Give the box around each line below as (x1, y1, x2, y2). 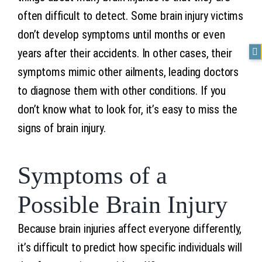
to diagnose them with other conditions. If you (17, 83, 226, 98)
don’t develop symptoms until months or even (17, 27, 225, 42)
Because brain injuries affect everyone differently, (17, 221, 242, 236)
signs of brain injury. (17, 120, 106, 135)
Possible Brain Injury (17, 191, 227, 218)
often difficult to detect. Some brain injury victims (17, 8, 244, 23)
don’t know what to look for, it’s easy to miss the (17, 102, 237, 116)
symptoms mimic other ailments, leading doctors (17, 64, 239, 79)
